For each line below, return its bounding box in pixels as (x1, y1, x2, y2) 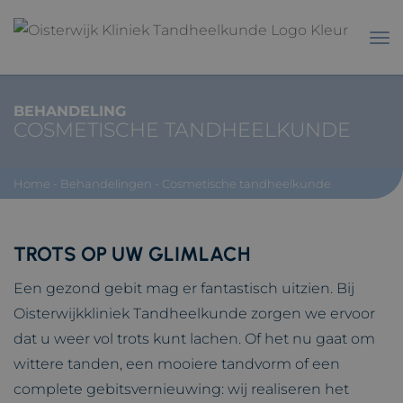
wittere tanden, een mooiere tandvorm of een (13, 355, 340, 372)
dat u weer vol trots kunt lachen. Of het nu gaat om (13, 330, 375, 347)
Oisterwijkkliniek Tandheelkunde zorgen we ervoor (13, 305, 375, 322)
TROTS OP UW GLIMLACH (13, 242, 250, 266)
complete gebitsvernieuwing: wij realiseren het (13, 381, 349, 398)
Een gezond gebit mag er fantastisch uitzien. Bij (13, 280, 354, 297)
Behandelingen (60, 176, 152, 191)
